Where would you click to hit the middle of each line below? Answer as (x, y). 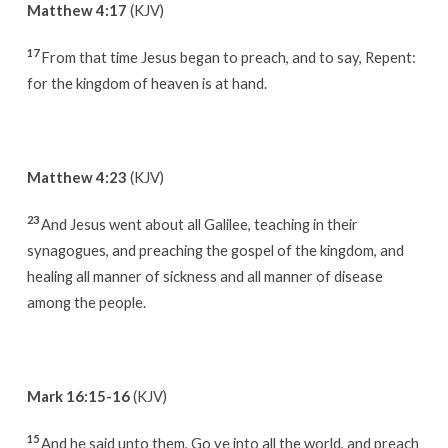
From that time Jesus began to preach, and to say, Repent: (228, 56)
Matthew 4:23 (76, 176)
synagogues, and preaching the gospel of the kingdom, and (215, 249)
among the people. (86, 301)
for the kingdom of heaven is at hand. (146, 82)
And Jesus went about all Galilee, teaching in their (199, 223)
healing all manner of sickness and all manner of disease (204, 275)
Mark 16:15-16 (78, 395)
